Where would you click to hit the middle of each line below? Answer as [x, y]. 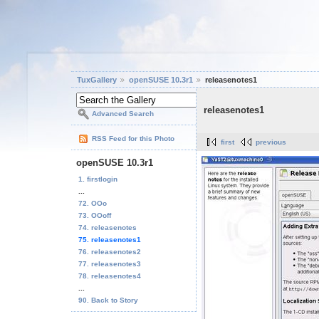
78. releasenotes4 [110, 276]
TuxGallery [97, 80]
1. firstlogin [98, 179]
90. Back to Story [108, 300]
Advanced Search [123, 114]
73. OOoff [95, 215]
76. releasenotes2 [110, 251]
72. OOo [93, 203]
